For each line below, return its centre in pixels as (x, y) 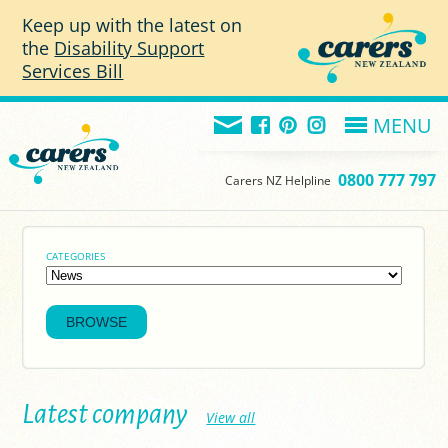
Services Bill (73, 70)
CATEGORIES (76, 256)
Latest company (107, 414)
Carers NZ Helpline (278, 180)
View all (231, 417)
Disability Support (129, 47)
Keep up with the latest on (132, 24)
